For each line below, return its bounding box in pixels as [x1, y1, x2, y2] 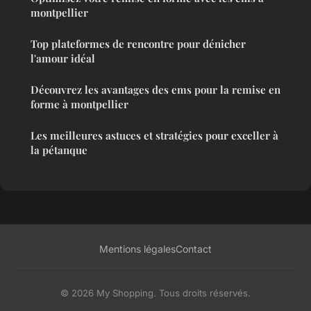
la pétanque [31, 143, 87, 158]
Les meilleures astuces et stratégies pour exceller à [31, 128, 278, 143]
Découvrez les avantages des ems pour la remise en [31, 83, 280, 97]
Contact [176, 243, 212, 255]
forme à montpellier [31, 97, 128, 112]
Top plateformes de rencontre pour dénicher [31, 37, 246, 51]
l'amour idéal [31, 51, 95, 66]
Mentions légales [99, 243, 176, 255]
